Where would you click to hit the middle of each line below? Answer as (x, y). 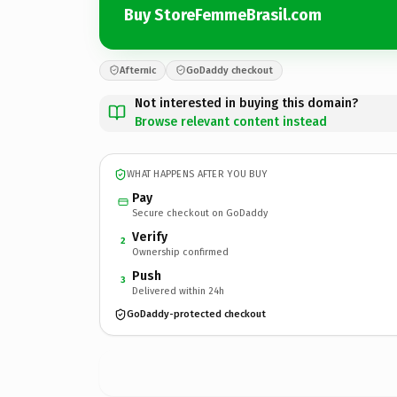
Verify (150, 237)
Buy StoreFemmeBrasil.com (223, 15)
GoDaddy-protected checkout (196, 314)
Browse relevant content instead (231, 121)
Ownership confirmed (180, 252)
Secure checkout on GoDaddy (200, 213)
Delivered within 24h (178, 291)
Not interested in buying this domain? (246, 103)
